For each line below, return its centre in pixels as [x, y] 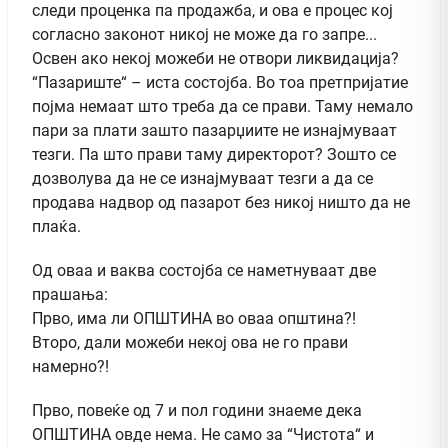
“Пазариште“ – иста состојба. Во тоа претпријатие [220, 82]
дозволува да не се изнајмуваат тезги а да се [202, 178]
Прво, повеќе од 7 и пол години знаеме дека [197, 410]
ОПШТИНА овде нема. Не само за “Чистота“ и [203, 434]
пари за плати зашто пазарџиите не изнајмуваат [214, 130]
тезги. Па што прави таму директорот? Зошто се [214, 154]
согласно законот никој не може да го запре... [204, 34]
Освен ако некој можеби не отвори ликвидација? [215, 58]
